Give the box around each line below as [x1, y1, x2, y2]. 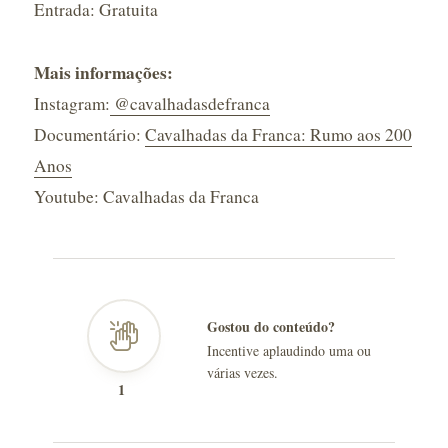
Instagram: [33, 92, 110, 115]
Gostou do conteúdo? [206, 316, 335, 337]
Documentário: [33, 123, 145, 146]
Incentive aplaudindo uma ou [206, 341, 371, 360]
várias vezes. [206, 363, 278, 382]
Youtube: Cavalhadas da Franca [33, 185, 259, 208]
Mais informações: [33, 60, 173, 85]
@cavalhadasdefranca [113, 92, 270, 115]
